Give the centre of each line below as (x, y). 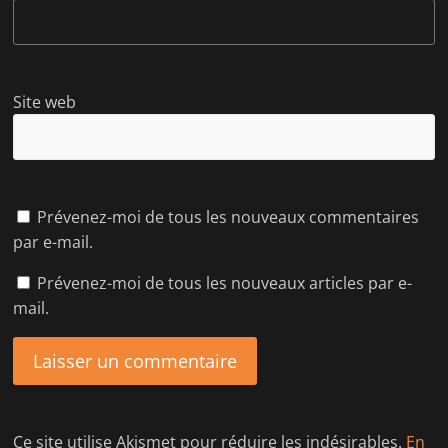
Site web (45, 101)
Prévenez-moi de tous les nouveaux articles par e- (225, 282)
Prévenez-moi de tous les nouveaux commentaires (228, 216)
